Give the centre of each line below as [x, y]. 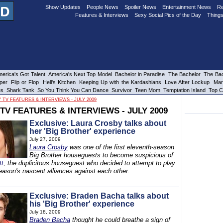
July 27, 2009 [45, 139]
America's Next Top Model [80, 74]
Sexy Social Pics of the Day [168, 15]
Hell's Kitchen [59, 82]
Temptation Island [184, 90]
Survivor [122, 90]
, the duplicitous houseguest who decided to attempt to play [89, 163]
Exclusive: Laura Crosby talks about [98, 123]
